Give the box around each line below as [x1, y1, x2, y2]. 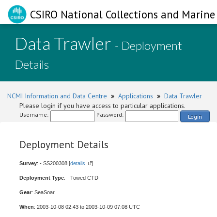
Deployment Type [19, 175, 64, 181]
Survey [19, 160, 37, 166]
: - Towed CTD [64, 175, 98, 181]
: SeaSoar [31, 189, 55, 195]
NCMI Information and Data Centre [7, 92, 107, 100]
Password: [96, 111, 124, 118]
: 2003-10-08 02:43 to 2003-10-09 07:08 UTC [34, 204, 140, 210]
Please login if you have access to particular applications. [19, 101, 186, 110]
